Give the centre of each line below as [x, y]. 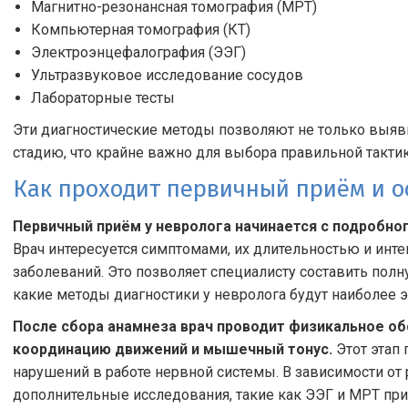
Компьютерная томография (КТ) [141, 30]
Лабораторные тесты [103, 98]
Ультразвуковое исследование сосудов [167, 75]
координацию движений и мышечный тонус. [173, 349]
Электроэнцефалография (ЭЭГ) [138, 52]
